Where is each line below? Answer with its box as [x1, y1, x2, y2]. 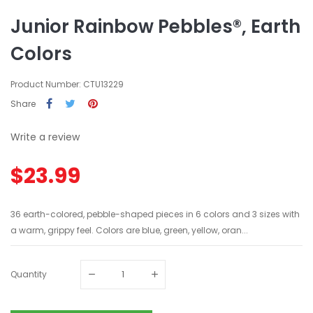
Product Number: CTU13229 [10, 78, 124, 90]
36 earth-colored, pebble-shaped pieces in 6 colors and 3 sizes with [10, 208, 300, 220]
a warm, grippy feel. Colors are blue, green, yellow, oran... [10, 224, 248, 236]
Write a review [10, 129, 80, 144]
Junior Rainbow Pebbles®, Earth [10, 13, 300, 39]
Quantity [10, 268, 47, 280]
